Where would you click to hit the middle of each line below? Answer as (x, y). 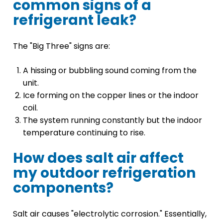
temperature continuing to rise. (84, 132)
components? (63, 188)
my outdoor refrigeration (104, 173)
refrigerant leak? (75, 20)
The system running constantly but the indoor (112, 120)
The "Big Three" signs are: (61, 46)
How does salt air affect (98, 158)
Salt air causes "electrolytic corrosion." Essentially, (110, 214)
